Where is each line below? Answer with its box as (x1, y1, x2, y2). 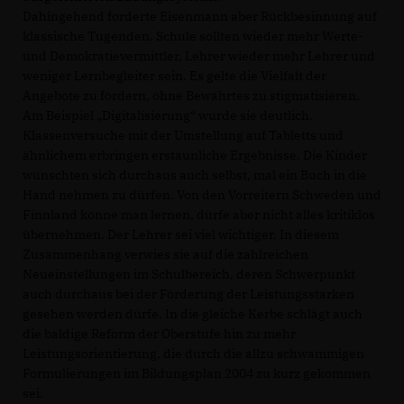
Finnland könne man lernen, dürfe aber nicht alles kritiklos (23, 206, 375, 223)
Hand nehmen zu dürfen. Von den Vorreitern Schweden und (23, 186, 381, 203)
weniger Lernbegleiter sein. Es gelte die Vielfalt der (23, 67, 326, 84)
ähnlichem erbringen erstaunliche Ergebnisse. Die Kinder (23, 146, 367, 163)
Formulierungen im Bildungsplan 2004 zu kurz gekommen (23, 364, 371, 381)
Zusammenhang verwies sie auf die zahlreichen (23, 245, 308, 262)
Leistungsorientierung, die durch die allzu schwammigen (23, 344, 364, 362)
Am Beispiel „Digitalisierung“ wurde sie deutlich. (23, 106, 313, 124)
